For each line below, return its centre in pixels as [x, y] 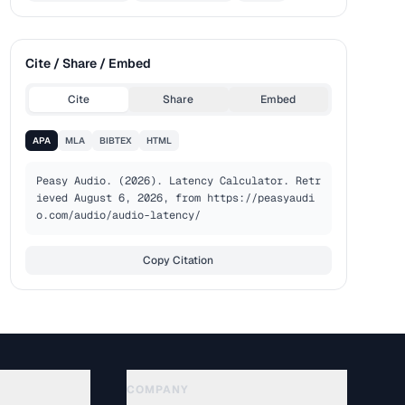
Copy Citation [179, 260]
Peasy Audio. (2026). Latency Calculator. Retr [178, 181]
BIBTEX [115, 141]
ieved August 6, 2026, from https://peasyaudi [175, 198]
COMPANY [158, 390]
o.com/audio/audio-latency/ [118, 215]
